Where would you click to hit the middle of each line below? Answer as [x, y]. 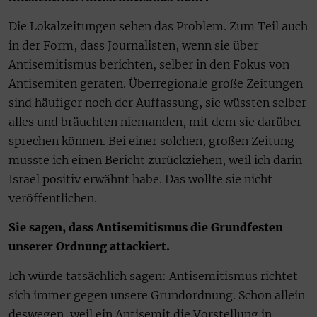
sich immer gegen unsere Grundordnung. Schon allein [157, 295]
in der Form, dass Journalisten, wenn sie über [133, 46]
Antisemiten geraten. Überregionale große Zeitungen [156, 84]
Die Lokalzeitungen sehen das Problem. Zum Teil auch [158, 27]
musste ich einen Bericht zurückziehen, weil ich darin [155, 160]
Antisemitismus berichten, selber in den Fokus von [149, 65]
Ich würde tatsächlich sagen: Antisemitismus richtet [153, 276]
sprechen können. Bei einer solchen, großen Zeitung [151, 141]
